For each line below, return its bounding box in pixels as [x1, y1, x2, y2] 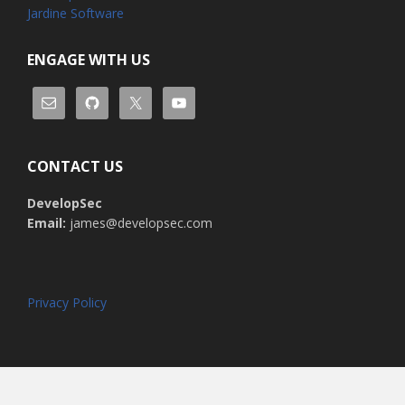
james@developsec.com [70, 214, 212, 231]
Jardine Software [27, 5, 124, 22]
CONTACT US [27, 156, 123, 176]
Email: [27, 214, 70, 231]
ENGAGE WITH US [27, 50, 150, 70]
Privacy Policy [27, 294, 107, 311]
